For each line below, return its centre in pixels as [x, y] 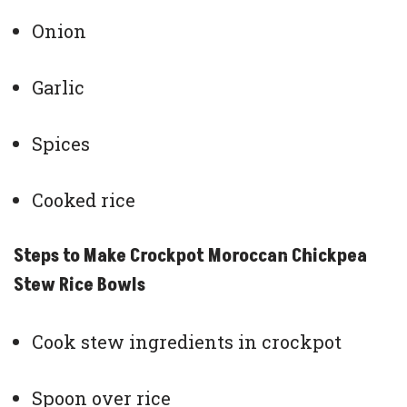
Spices [61, 143]
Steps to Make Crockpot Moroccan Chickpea [190, 256]
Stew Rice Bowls [79, 285]
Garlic [58, 87]
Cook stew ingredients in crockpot [187, 341]
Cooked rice [84, 199]
